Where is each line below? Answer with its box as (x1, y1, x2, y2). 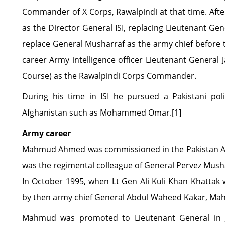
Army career (22, 128, 71, 139)
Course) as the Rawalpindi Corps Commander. (22, 70, 196, 81)
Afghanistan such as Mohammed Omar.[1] (22, 107, 181, 118)
